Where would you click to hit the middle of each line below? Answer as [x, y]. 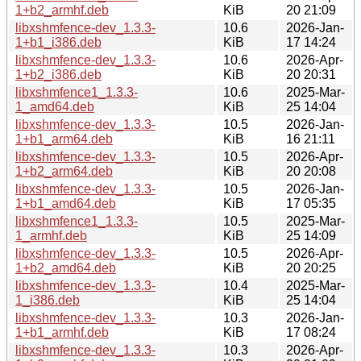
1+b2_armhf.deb [62, 10]
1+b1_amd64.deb [66, 203]
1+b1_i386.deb [58, 42]
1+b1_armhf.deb [62, 332]
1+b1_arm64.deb [64, 139]
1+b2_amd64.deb [66, 268]
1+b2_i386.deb [58, 74]
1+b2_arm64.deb [64, 171]
